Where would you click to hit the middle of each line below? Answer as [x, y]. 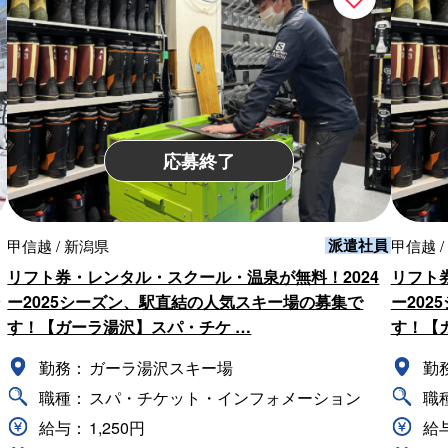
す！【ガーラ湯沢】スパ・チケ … [129, 327]
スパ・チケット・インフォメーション [225, 398]
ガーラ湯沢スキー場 [161, 368]
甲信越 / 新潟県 [58, 246]
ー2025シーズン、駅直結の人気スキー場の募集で [185, 302]
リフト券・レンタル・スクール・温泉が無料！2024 [193, 277]
